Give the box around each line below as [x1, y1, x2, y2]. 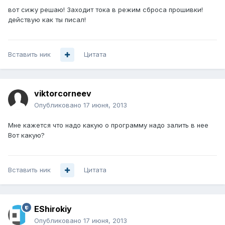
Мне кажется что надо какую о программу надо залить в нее [8, 121, 208, 130]
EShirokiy [34, 204, 72, 214]
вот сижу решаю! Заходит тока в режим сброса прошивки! [8, 6, 203, 14]
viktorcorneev [34, 88, 91, 99]
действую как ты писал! [8, 16, 86, 24]
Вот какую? [8, 131, 45, 140]
